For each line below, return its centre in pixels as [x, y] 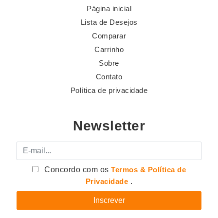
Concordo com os [77, 170]
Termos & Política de [149, 170]
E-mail [28, 147]
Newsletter [109, 126]
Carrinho [109, 50]
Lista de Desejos [109, 22]
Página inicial [109, 9]
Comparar [109, 36]
